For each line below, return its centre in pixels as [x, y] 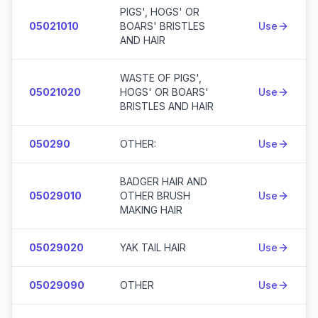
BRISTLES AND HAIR [167, 106]
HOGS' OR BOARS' [164, 92]
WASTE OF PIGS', [161, 78]
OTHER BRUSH [155, 196]
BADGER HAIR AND [164, 181]
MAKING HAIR [151, 210]
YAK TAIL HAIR [153, 247]
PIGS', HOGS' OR [160, 12]
